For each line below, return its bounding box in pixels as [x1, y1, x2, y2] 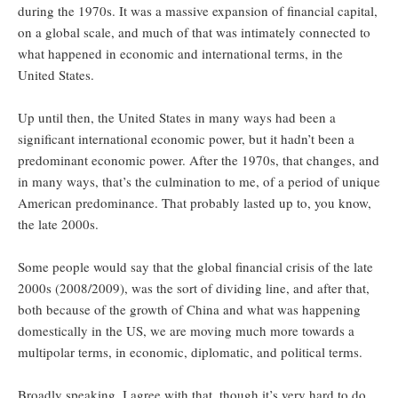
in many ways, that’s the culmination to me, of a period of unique [18, 172, 380, 191]
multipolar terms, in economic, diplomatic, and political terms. [18, 343, 362, 362]
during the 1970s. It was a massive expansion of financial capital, [18, 2, 378, 20]
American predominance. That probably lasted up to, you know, [18, 194, 371, 212]
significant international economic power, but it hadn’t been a [18, 130, 354, 148]
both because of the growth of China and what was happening [18, 300, 361, 319]
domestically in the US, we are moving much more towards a [18, 322, 354, 340]
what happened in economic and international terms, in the [18, 44, 343, 63]
